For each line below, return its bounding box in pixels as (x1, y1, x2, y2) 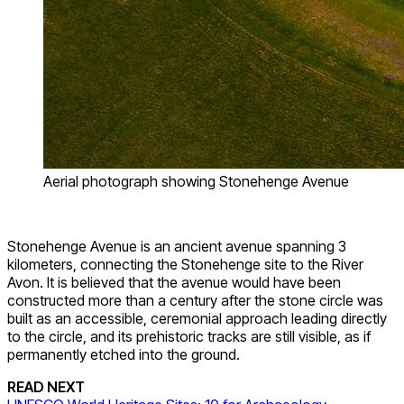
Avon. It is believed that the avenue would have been (7, 273, 341, 292)
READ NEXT (7, 378, 85, 397)
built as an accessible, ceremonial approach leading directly (7, 309, 387, 328)
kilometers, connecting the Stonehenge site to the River (7, 255, 363, 274)
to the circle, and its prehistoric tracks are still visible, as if (7, 327, 371, 346)
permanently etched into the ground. (7, 345, 240, 364)
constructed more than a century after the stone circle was (7, 291, 383, 310)
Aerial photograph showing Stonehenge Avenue (43, 172, 349, 191)
